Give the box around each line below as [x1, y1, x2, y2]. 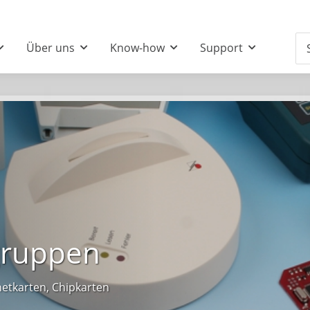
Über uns [26, 40, 75, 56]
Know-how [110, 40, 165, 56]
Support [200, 40, 244, 56]
